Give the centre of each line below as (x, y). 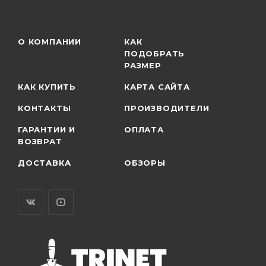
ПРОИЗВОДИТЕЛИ (167, 108)
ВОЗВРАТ (40, 141)
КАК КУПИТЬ (47, 86)
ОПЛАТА (144, 129)
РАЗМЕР (143, 65)
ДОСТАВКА (45, 162)
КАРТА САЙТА (157, 86)
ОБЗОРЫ (145, 162)
